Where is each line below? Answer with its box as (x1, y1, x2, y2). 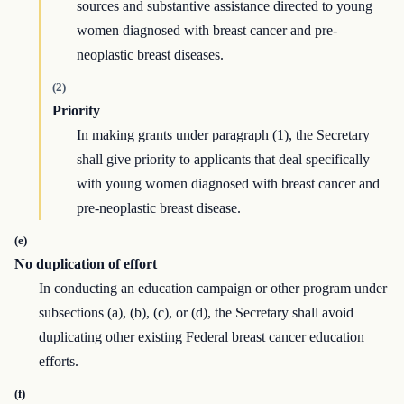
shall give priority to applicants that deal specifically (77, 151, 371, 168)
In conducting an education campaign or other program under (39, 280, 388, 297)
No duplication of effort (14, 256, 157, 272)
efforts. (39, 353, 79, 370)
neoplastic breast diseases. (77, 47, 225, 63)
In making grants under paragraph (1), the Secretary (77, 127, 371, 143)
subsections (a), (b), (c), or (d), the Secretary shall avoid (39, 305, 354, 321)
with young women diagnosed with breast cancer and (77, 176, 381, 192)
